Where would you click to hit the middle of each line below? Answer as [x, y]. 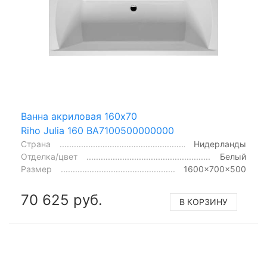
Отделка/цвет [49, 156]
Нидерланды [220, 144]
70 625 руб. [62, 200]
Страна [36, 144]
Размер [36, 169]
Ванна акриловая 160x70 [79, 116]
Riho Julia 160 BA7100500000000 [97, 131]
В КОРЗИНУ [204, 202]
